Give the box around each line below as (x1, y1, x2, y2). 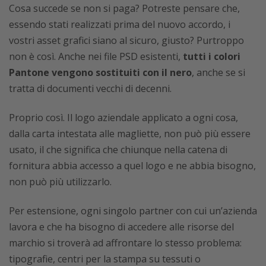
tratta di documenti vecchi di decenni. (9, 81, 172, 95)
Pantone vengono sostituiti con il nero (9, 65, 192, 79)
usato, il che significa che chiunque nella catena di (9, 142, 227, 156)
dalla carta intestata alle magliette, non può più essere (9, 126, 251, 140)
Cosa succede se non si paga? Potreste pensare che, (9, 1, 240, 15)
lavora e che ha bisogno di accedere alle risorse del (9, 220, 234, 233)
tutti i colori (183, 49, 240, 63)
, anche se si (192, 65, 245, 79)
